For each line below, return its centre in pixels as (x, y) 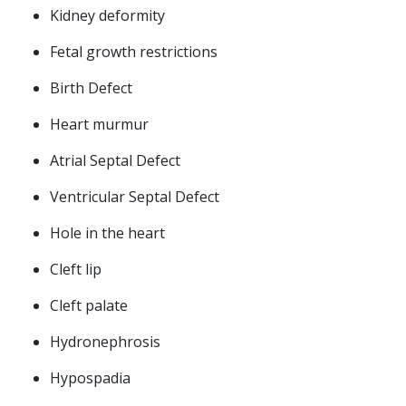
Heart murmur (99, 124)
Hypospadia (90, 378)
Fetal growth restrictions (134, 52)
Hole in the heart (107, 233)
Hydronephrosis (105, 342)
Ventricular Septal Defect (135, 197)
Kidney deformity (107, 15)
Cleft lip (76, 269)
